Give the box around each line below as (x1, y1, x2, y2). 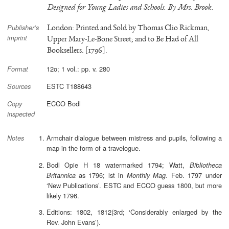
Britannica (46, 170, 76, 180)
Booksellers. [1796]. (47, 44, 108, 56)
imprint (7, 33, 27, 42)
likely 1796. (46, 190, 79, 200)
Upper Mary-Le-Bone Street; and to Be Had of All (47, 33, 199, 44)
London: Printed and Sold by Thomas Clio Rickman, (47, 21, 210, 33)
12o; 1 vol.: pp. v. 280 (46, 63, 110, 74)
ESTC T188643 (46, 81, 91, 91)
